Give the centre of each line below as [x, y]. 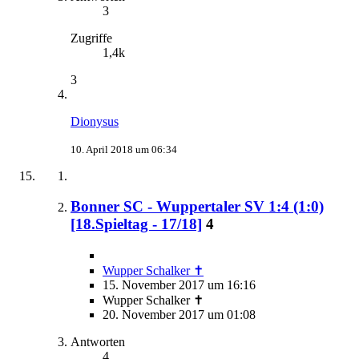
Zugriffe [91, 38]
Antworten [98, 341]
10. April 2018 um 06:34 [124, 149]
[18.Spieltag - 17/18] [136, 224]
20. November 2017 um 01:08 [179, 314]
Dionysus [95, 121]
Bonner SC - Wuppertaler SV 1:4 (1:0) [197, 207]
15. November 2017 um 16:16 [179, 284]
